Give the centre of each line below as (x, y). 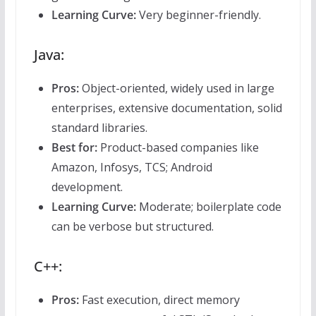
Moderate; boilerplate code (208, 207)
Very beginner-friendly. (198, 15)
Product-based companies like (178, 148)
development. (87, 187)
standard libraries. (99, 128)
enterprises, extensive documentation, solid (166, 108)
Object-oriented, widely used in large (176, 89)
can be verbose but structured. (132, 227)
